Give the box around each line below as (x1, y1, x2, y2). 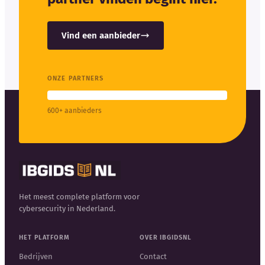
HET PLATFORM (19, 234, 70, 242)
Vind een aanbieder (62, 30, 140, 41)
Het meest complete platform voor (19, 192, 140, 202)
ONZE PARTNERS (47, 74, 104, 82)
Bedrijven (19, 252, 53, 261)
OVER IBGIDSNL (140, 234, 192, 242)
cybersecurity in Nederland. (19, 204, 115, 214)
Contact (140, 252, 167, 261)
